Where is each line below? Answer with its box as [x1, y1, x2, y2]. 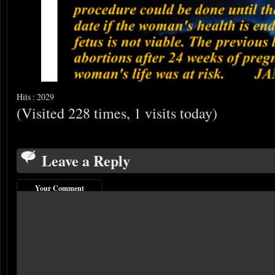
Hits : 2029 [17, 90, 54, 103]
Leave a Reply [42, 150, 130, 172]
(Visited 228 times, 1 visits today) [17, 103, 217, 123]
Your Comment [35, 183, 84, 194]
